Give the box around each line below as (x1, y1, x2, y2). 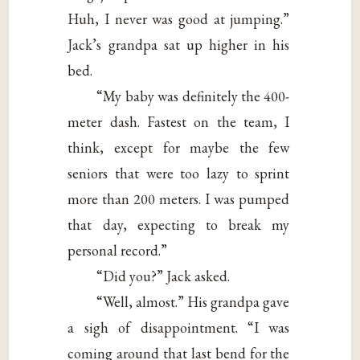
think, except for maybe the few (67, 137, 290, 157)
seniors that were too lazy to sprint (67, 163, 290, 182)
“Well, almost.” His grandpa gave (96, 292, 290, 311)
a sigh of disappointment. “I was (67, 317, 290, 337)
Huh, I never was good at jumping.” (67, 9, 290, 28)
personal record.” (67, 240, 168, 260)
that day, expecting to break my (67, 215, 290, 234)
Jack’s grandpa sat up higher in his (67, 35, 290, 54)
